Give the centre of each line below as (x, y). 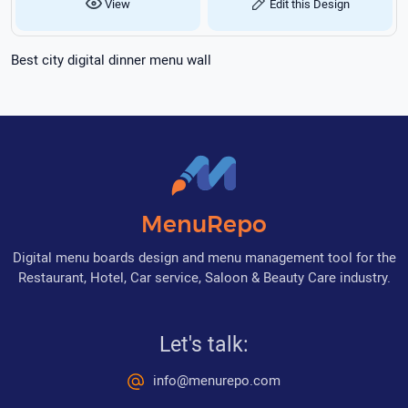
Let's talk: (204, 343)
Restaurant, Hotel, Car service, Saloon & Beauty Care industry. (204, 276)
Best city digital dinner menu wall (111, 59)
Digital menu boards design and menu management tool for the (204, 256)
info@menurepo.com (217, 379)
